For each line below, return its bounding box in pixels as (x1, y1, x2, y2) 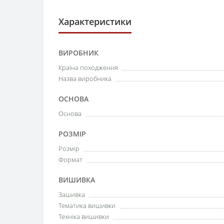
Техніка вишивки (58, 211, 109, 221)
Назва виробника (58, 73, 111, 83)
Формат (58, 154, 82, 164)
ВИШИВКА (58, 174, 95, 184)
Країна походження (58, 62, 118, 72)
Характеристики (58, 15, 131, 27)
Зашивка (58, 189, 85, 199)
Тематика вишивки (58, 200, 115, 210)
